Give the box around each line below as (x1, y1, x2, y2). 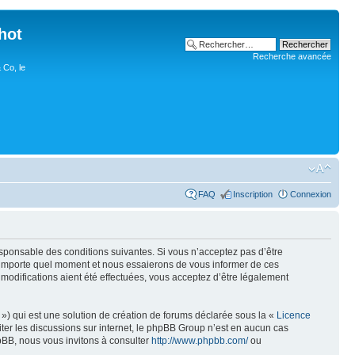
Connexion (290, 189, 331, 199)
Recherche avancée (253, 52, 331, 61)
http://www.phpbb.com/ (151, 335, 248, 346)
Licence (277, 310, 311, 321)
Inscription (233, 189, 273, 199)
